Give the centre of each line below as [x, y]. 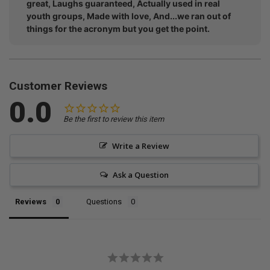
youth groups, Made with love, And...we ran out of [129, 16]
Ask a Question [140, 174]
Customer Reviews [58, 86]
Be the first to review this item [114, 119]
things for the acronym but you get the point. [118, 28]
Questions [104, 201]
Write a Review [140, 146]
